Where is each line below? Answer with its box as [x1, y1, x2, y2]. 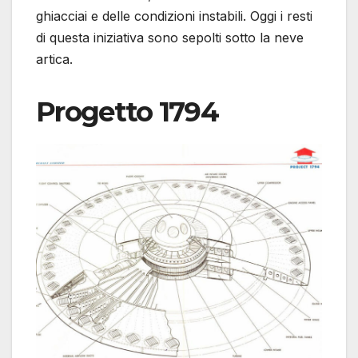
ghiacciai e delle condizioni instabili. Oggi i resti [36, 8, 312, 25]
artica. [36, 51, 73, 68]
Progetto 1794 [36, 95, 218, 129]
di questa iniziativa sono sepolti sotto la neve [36, 30, 304, 46]
